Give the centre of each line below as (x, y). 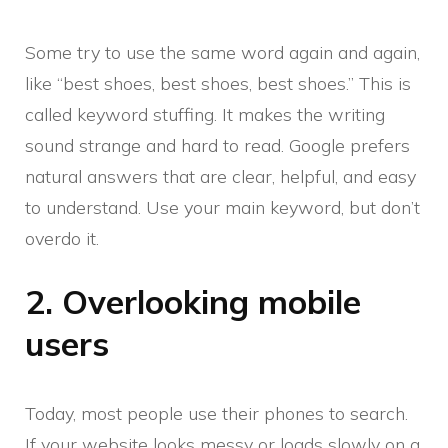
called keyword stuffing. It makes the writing (205, 115)
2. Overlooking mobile (193, 302)
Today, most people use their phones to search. (216, 414)
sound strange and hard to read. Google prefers (217, 146)
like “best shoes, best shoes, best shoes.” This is (218, 84)
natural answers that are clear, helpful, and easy (220, 177)
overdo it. (62, 239)
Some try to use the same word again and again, (222, 53)
